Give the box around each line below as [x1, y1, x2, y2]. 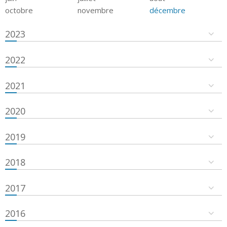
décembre [149, 5, 186, 15]
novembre [77, 5, 113, 15]
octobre [5, 5, 33, 15]
